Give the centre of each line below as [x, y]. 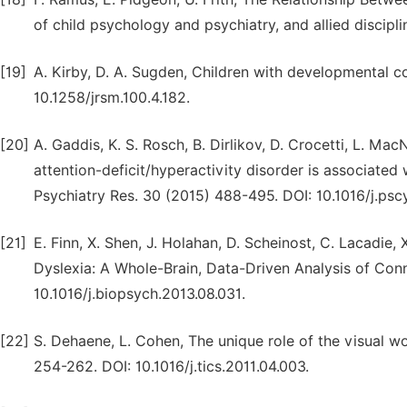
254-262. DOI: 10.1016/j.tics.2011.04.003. [171, 367]
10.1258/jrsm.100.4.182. [112, 98]
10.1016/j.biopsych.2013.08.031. [139, 294]
